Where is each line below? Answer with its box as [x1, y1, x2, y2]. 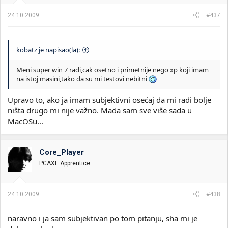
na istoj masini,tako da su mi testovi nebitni [16, 74, 149, 83]
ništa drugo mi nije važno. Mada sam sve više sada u [8, 105, 192, 116]
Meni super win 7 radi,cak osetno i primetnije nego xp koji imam [16, 65, 209, 74]
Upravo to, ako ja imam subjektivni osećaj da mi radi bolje [8, 95, 211, 105]
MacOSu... [8, 116, 43, 126]
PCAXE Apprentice [39, 160, 90, 167]
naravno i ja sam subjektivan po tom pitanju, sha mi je [8, 213, 197, 223]
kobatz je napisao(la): [16, 45, 80, 54]
